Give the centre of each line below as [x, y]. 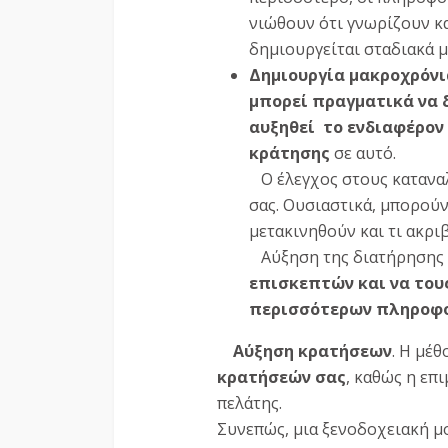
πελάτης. [249, 403]
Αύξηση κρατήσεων [310, 351]
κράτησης [289, 153]
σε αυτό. [363, 153]
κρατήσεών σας [281, 377]
